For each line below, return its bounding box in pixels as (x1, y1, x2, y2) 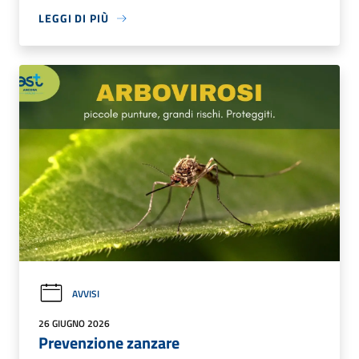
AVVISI (72, 285, 99, 301)
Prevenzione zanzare (38, 330, 179, 356)
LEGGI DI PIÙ (38, 10, 109, 27)
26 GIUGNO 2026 (38, 316, 110, 332)
